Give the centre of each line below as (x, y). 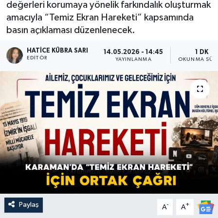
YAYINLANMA (133, 59)
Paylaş (29, 205)
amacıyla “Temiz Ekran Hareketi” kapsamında (100, 17)
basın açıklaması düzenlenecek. (71, 30)
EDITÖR (37, 58)
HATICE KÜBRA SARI (58, 51)
